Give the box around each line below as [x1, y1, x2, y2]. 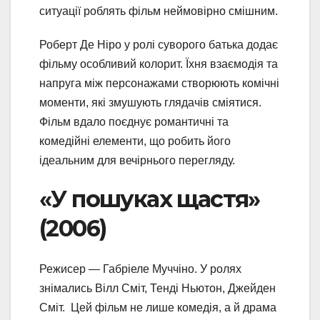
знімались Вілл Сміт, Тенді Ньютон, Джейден [39, 281, 276, 294]
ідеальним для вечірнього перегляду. [39, 154, 235, 167]
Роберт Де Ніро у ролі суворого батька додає [39, 39, 278, 51]
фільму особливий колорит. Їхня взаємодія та [39, 58, 278, 71]
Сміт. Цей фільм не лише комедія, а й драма [39, 301, 276, 314]
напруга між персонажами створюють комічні [39, 77, 279, 90]
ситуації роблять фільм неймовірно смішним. [39, 5, 281, 18]
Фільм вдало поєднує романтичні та [39, 116, 229, 129]
